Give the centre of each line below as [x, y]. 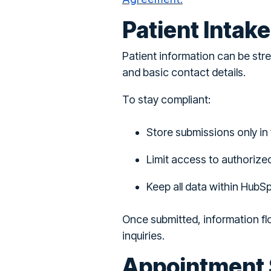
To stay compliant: [166, 100]
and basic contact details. [184, 73]
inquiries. [143, 236]
